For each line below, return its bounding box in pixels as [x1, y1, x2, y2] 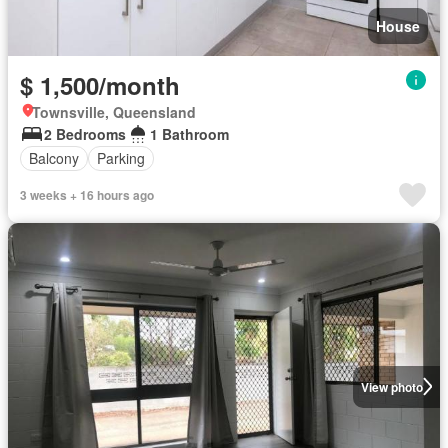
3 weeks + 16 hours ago [20, 185, 154, 204]
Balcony [29, 148, 79, 169]
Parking [97, 148, 145, 169]
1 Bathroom [150, 123, 229, 144]
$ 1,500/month [20, 67, 180, 102]
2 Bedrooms [44, 123, 126, 144]
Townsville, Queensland [32, 101, 196, 122]
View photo [360, 377, 423, 396]
